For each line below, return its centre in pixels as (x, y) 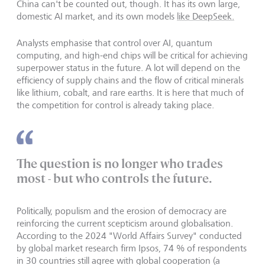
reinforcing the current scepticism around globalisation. (125, 224)
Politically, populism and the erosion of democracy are (122, 211)
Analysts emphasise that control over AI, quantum (114, 43)
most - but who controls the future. (114, 179)
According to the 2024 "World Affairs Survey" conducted (129, 236)
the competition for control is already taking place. (115, 105)
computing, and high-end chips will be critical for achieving (132, 56)
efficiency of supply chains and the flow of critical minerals (130, 80)
